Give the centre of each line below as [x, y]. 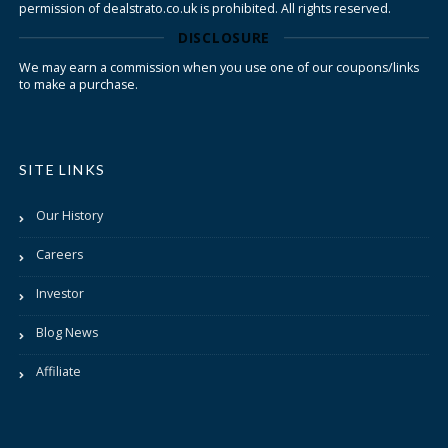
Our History [69, 215]
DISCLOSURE [224, 37]
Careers [59, 254]
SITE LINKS [62, 169]
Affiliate [58, 371]
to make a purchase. [78, 84]
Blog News [67, 332]
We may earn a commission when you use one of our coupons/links [219, 67]
